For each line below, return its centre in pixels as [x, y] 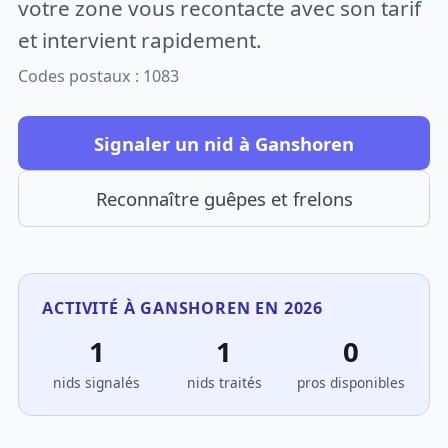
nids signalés [97, 383]
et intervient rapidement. [140, 39]
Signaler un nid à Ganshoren [224, 143]
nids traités [224, 383]
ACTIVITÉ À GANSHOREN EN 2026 [182, 307]
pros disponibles [351, 383]
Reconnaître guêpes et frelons [224, 199]
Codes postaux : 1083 [99, 76]
